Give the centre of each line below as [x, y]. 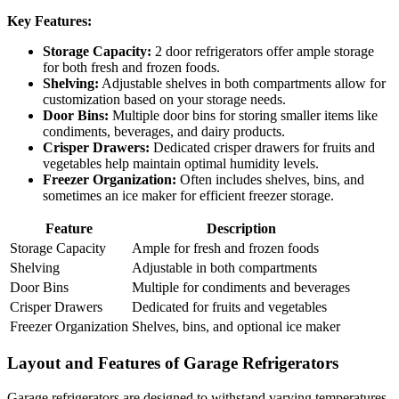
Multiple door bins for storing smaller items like [243, 115]
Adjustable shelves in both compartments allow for [242, 83]
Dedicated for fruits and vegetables [229, 306]
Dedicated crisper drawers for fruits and [262, 147]
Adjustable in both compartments [224, 267]
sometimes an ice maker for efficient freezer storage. [188, 195]
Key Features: [49, 20]
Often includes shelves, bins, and [270, 179]
